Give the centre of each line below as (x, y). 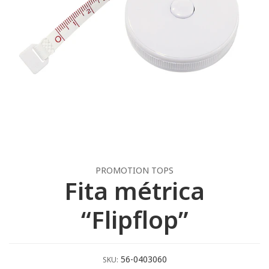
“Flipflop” (134, 219)
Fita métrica (134, 191)
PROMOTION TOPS (134, 170)
